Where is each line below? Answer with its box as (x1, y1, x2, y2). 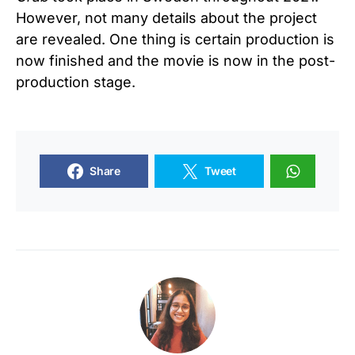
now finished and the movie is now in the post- (16, 52, 335, 70)
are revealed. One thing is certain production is (16, 31, 334, 48)
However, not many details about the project (16, 10, 317, 27)
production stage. (16, 74, 136, 91)
